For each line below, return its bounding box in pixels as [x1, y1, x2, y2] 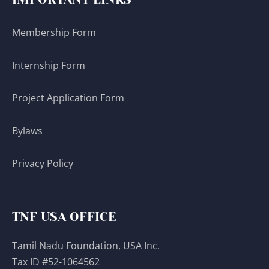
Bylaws [12, 124, 45, 138]
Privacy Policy [12, 156, 76, 170]
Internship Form [12, 58, 85, 72]
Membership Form [12, 26, 96, 40]
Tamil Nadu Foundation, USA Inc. [12, 239, 160, 253]
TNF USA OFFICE [12, 210, 116, 225]
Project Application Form [12, 91, 124, 105]
